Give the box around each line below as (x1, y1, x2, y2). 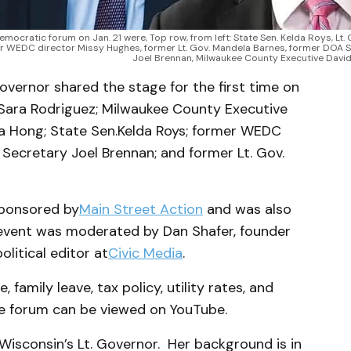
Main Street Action (79, 199, 203, 219)
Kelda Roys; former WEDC (118, 121, 281, 140)
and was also (203, 199, 291, 219)
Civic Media (108, 243, 183, 262)
